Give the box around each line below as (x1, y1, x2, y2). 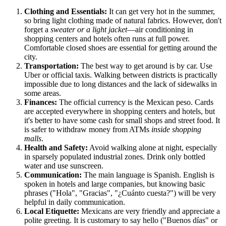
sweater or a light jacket (50, 25, 127, 34)
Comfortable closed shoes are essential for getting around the (24, 43, 217, 52)
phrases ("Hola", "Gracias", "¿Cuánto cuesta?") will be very (24, 189, 216, 198)
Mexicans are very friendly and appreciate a (79, 207, 220, 216)
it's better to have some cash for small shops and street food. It (24, 116, 220, 125)
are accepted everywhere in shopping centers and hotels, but (24, 107, 215, 116)
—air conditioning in (127, 25, 193, 34)
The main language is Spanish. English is (82, 171, 214, 180)
